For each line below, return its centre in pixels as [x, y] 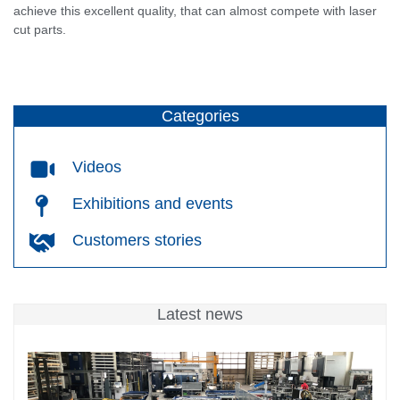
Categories [200, 117]
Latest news [200, 315]
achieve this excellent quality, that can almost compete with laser [195, 10]
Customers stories [137, 240]
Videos [97, 167]
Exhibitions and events [153, 203]
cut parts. [40, 29]
